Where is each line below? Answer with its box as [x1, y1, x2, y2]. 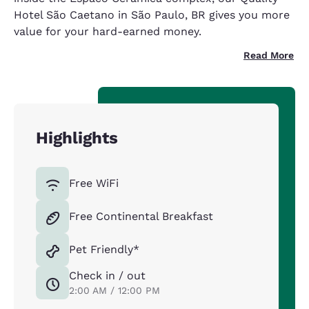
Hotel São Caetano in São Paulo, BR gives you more [14, 8, 290, 21]
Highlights [36, 128, 118, 148]
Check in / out [69, 269, 146, 282]
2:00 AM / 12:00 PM [69, 285, 160, 296]
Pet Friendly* [69, 243, 139, 256]
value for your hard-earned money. [14, 25, 201, 38]
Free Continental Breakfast [69, 210, 213, 223]
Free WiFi [69, 177, 119, 190]
